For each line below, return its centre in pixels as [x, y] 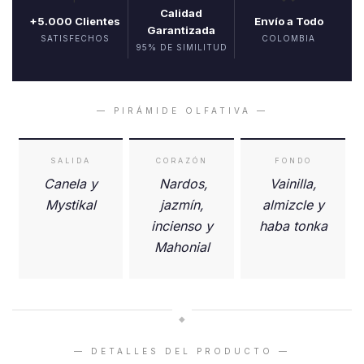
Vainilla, [293, 184]
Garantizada [181, 30]
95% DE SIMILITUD [181, 48]
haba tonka [293, 226]
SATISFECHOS [75, 39]
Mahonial [182, 247]
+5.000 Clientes [75, 22]
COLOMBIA [288, 39]
